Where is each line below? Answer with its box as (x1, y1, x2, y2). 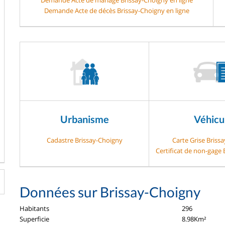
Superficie (20, 214, 49, 223)
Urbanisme (60, 113, 109, 125)
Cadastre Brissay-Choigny (46, 135, 123, 145)
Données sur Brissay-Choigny (20, 183, 200, 200)
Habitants (20, 203, 49, 213)
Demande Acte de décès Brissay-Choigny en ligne (44, 6, 189, 15)
